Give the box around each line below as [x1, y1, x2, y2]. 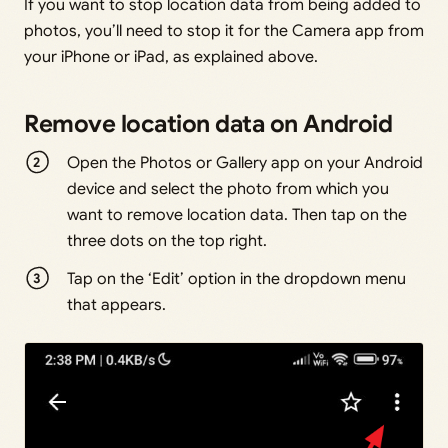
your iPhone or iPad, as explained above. [24, 47, 318, 68]
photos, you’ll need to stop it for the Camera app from [24, 21, 424, 42]
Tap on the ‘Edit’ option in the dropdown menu [67, 269, 407, 290]
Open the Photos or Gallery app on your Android [67, 153, 424, 174]
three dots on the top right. [67, 231, 268, 252]
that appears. [67, 295, 167, 316]
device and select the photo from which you [67, 179, 390, 200]
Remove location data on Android [24, 109, 393, 140]
